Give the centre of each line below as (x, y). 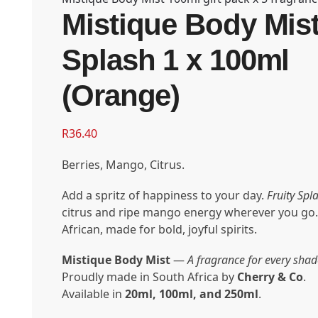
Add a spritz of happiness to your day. (164, 195)
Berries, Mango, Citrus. (123, 164)
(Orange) (121, 96)
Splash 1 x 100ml (176, 60)
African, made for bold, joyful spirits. (159, 229)
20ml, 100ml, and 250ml (192, 294)
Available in (93, 294)
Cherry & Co (270, 277)
